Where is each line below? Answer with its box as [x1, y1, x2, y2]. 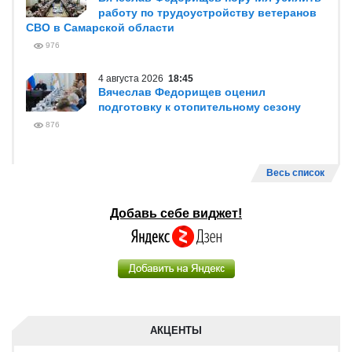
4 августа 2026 [98, 73, 168, 84]
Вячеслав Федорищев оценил [98, 86, 266, 98]
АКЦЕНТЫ [150, 324, 202, 336]
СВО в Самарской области [26, 21, 174, 34]
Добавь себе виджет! [110, 207, 242, 220]
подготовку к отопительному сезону [98, 101, 301, 113]
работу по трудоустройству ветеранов [98, 6, 317, 19]
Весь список [266, 167, 324, 178]
